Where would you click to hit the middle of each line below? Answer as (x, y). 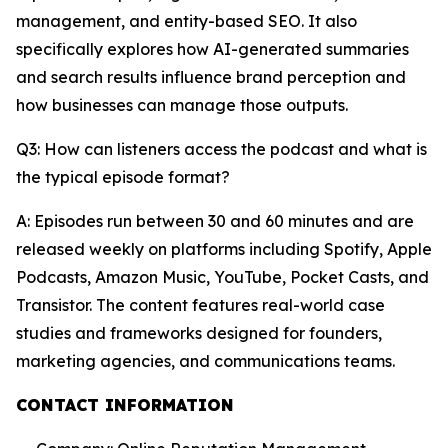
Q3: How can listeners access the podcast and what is (221, 149)
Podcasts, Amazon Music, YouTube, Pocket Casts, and (222, 277)
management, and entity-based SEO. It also (186, 21)
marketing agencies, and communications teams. (205, 361)
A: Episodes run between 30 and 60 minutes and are (215, 221)
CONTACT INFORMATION (125, 405)
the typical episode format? (123, 177)
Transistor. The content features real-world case (200, 305)
